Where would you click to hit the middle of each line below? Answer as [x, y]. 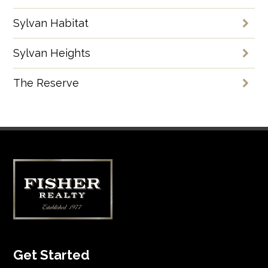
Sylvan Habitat [51, 23]
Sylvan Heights [52, 53]
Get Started [52, 255]
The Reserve [46, 83]
